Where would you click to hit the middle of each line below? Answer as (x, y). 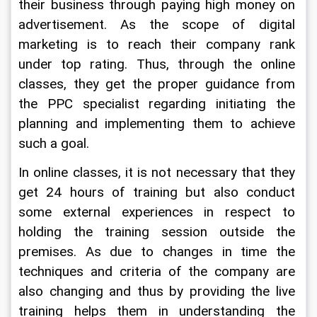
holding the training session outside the (158, 232)
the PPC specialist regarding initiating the (158, 104)
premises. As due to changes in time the (158, 252)
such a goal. (54, 144)
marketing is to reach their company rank (158, 45)
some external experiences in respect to (158, 212)
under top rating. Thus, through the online (158, 64)
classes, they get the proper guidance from (158, 84)
